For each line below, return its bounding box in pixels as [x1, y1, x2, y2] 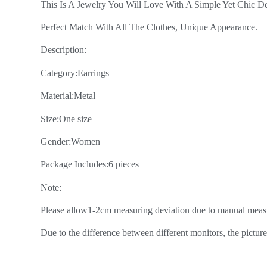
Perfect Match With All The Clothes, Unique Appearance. [41, 21, 257, 32]
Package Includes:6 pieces [41, 159, 139, 170]
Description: [41, 45, 86, 55]
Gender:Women [41, 136, 100, 147]
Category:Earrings [41, 67, 109, 78]
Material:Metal [41, 91, 95, 101]
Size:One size [41, 113, 92, 124]
